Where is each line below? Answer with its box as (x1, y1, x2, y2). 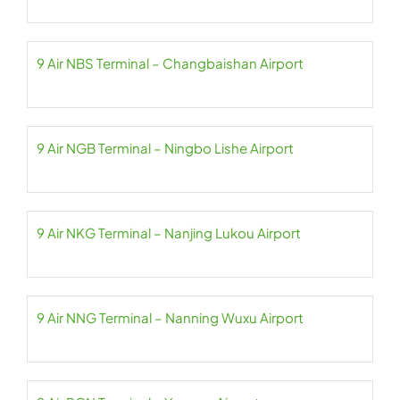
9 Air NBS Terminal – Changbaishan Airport (37, 54, 304, 71)
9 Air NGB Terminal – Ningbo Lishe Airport (37, 139, 294, 156)
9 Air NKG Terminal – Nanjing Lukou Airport (37, 224, 301, 241)
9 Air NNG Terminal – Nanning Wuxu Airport (37, 309, 304, 326)
